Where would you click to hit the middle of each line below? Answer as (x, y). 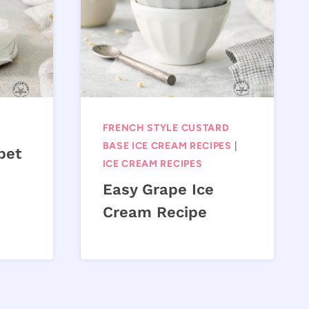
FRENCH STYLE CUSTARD (166, 128)
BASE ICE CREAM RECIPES (167, 146)
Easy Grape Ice (158, 190)
